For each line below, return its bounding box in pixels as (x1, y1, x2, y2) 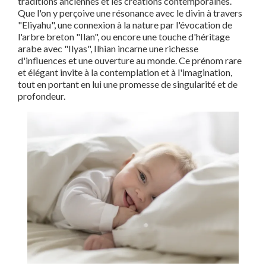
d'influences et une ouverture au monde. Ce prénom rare (18, 55, 242, 66)
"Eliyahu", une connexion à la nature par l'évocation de (18, 19, 232, 30)
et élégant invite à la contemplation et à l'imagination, (18, 66, 232, 78)
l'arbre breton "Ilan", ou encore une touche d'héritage (18, 31, 230, 42)
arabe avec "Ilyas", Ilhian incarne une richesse (18, 43, 198, 54)
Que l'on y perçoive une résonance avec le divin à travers (18, 7, 242, 18)
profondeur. (18, 90, 65, 102)
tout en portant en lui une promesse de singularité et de (18, 78, 237, 90)
